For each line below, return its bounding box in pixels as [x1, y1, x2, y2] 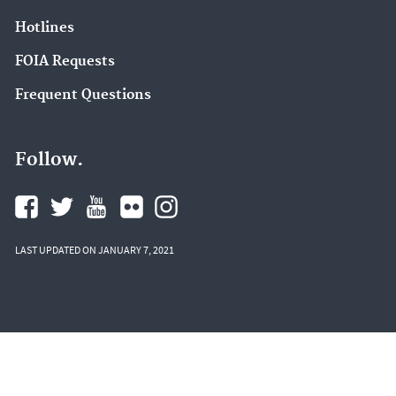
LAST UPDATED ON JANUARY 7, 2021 [15, 243, 174, 257]
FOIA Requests [15, 52, 115, 70]
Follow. [15, 148, 83, 172]
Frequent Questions [15, 86, 151, 103]
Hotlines [15, 19, 74, 37]
